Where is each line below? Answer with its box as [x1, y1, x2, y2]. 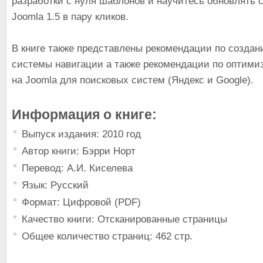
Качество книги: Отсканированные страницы [22, 214, 227, 225]
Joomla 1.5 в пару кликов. [12, 11, 129, 22]
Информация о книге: [12, 107, 157, 122]
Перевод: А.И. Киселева [22, 163, 133, 174]
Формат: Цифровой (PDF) [22, 197, 141, 208]
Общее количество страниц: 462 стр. [22, 231, 193, 242]
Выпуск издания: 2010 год [22, 129, 141, 140]
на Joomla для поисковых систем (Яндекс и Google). [12, 75, 254, 86]
